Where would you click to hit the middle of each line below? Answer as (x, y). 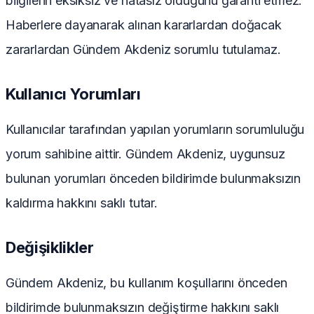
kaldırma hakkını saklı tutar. (82, 203)
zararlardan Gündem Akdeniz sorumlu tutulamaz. (143, 50)
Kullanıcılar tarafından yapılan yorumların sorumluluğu (155, 130)
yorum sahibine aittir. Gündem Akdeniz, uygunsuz (145, 154)
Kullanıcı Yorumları (73, 94)
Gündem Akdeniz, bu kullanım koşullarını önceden (146, 283)
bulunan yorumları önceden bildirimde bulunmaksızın (153, 179)
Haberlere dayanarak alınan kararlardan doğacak (144, 25)
